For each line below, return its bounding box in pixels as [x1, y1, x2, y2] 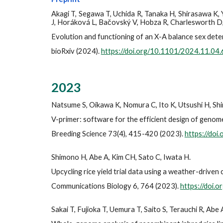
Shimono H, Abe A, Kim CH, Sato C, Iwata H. [51, 153, 192, 161]
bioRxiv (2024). [51, 47, 101, 55]
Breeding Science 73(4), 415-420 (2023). [51, 129, 185, 138]
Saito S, [143, 205, 169, 214]
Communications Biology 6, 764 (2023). [51, 182, 180, 190]
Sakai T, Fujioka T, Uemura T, [51, 205, 144, 214]
